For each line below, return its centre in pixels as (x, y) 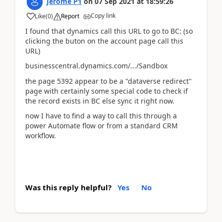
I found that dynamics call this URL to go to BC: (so (109, 31)
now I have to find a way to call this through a (101, 116)
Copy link (103, 15)
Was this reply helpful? (68, 187)
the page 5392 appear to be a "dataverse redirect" (109, 81)
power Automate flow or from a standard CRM (102, 126)
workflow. (41, 136)
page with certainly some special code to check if (107, 91)
